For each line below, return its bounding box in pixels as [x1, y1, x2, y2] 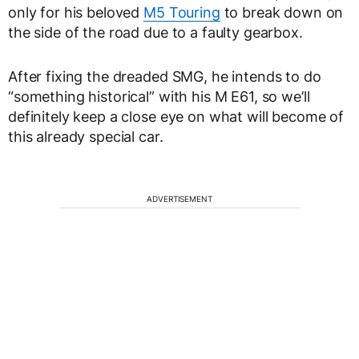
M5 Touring [143, 4, 220, 22]
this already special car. [8, 128, 163, 146]
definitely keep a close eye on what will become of [8, 108, 344, 126]
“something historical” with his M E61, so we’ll [8, 88, 310, 106]
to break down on [220, 4, 344, 22]
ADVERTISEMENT [147, 194, 212, 204]
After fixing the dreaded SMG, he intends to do [8, 68, 321, 86]
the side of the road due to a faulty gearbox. [8, 24, 303, 42]
